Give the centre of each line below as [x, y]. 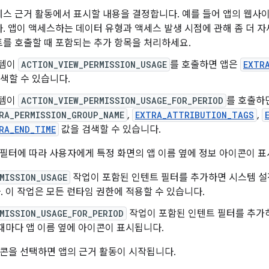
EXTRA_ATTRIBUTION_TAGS [195, 115]
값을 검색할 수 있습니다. [110, 130]
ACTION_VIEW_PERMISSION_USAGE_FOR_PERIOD [122, 101]
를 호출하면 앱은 [205, 65]
